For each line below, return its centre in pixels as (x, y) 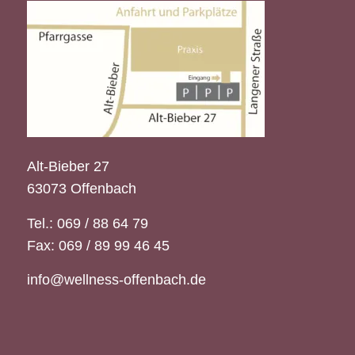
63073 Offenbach (81, 189)
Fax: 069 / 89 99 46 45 (98, 245)
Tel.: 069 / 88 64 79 (87, 223)
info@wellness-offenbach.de (116, 280)
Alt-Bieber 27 (68, 167)
